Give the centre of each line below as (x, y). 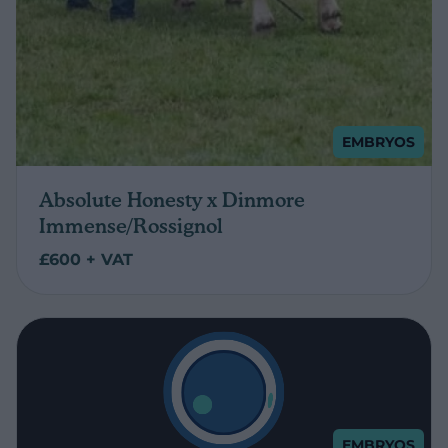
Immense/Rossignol (131, 225)
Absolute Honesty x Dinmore (172, 199)
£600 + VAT (86, 259)
